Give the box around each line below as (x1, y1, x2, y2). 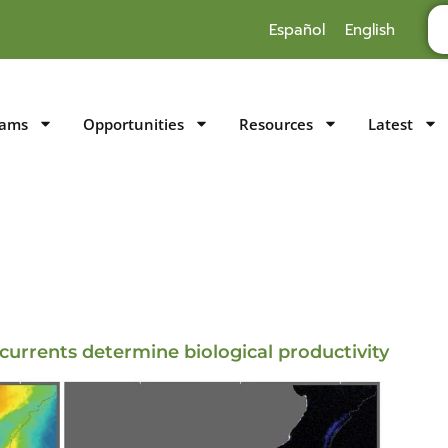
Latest (368, 113, 414, 134)
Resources (239, 113, 314, 134)
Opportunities (83, 113, 185, 134)
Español (268, 18, 325, 41)
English (344, 18, 395, 41)
